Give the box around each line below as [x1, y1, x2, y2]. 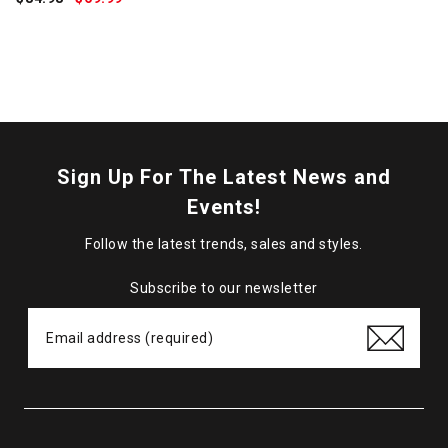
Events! [187, 195, 261, 220]
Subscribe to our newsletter [130, 280, 318, 297]
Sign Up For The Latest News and [57, 165, 391, 190]
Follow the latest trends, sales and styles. [85, 236, 363, 253]
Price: [84, 14, 127, 31]
